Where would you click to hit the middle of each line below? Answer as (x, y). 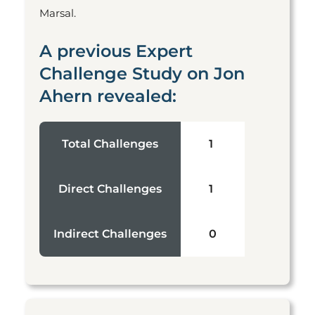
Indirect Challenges (110, 234)
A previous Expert (116, 51)
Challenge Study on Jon (142, 73)
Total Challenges (110, 144)
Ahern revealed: (108, 96)
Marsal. (59, 13)
